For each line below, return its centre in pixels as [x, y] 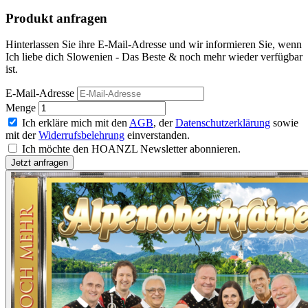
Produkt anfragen [56, 18]
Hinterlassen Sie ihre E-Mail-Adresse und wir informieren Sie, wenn [154, 45]
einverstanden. [157, 135]
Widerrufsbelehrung [81, 135]
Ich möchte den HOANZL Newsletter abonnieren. [131, 149]
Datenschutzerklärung [223, 123]
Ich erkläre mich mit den [76, 123]
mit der [22, 135]
